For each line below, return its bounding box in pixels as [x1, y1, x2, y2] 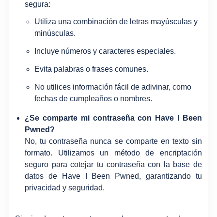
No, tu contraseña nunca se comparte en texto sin [25, 137, 202, 145]
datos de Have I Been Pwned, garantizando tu [25, 171, 202, 180]
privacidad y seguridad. [25, 183, 105, 192]
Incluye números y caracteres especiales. [34, 47, 176, 56]
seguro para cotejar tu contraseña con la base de [25, 160, 202, 169]
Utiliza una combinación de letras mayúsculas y [34, 17, 198, 26]
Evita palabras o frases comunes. [34, 64, 149, 73]
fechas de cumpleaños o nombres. [34, 94, 153, 103]
